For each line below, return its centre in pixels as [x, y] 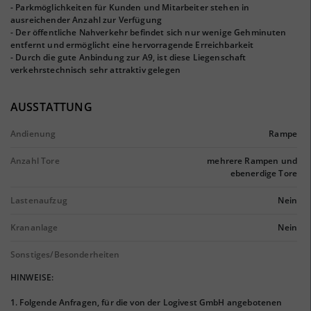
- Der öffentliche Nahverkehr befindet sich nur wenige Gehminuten [149, 32]
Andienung [33, 134]
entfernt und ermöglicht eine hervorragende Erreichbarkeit [132, 45]
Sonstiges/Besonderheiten [65, 254]
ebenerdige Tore [263, 173]
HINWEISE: [32, 277]
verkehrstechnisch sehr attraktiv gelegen [95, 70]
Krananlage [34, 227]
